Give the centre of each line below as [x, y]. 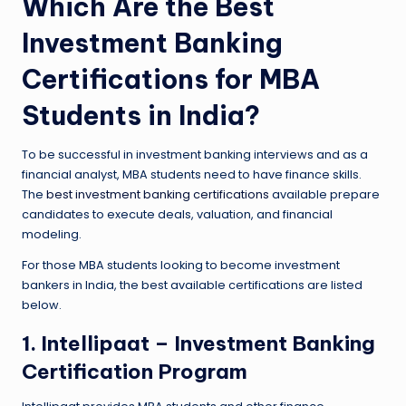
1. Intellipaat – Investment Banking [198, 343]
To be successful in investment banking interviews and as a [195, 154]
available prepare [324, 194]
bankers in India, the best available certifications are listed [192, 285]
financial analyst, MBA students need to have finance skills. [192, 174]
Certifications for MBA [171, 79]
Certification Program [135, 371]
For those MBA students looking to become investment [181, 265]
